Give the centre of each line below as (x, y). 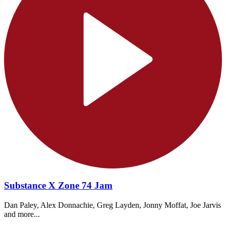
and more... (22, 214)
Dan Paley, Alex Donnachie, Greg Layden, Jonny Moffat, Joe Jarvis (112, 205)
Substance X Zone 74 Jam (58, 186)
